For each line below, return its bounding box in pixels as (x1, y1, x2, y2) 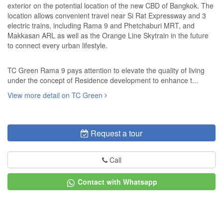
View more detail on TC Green (7, 90, 105, 101)
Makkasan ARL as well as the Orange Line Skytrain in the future (7, 30, 209, 41)
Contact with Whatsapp (78, 177, 157, 187)
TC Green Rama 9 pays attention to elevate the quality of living (7, 65, 205, 76)
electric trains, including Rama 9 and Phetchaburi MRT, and (7, 20, 195, 31)
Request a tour (91, 127, 142, 139)
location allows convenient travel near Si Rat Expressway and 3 (7, 10, 206, 21)
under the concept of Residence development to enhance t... (7, 75, 198, 86)
